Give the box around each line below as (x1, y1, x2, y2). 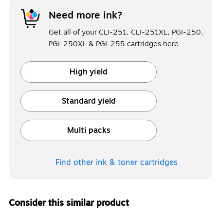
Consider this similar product (9, 196, 129, 210)
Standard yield (61, 95, 116, 107)
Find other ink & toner (55, 156, 140, 168)
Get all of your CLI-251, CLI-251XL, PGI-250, (49, 26, 203, 37)
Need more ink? (49, 7, 122, 23)
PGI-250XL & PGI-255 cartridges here (49, 38, 179, 49)
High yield (70, 66, 108, 78)
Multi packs (67, 124, 110, 136)
